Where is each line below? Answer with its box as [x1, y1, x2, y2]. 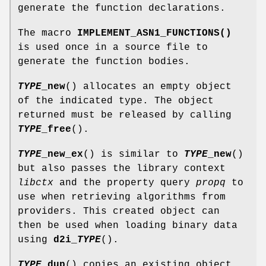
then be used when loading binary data [18, 220, 237, 231]
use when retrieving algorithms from [18, 191, 226, 202]
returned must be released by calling [18, 109, 232, 121]
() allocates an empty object [65, 81, 232, 92]
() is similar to [83, 148, 184, 160]
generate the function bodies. [18, 56, 190, 67]
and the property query [53, 177, 196, 188]
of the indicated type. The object [18, 95, 214, 106]
